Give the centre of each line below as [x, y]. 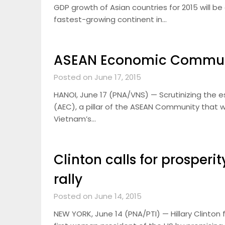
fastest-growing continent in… [110, 19]
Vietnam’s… [75, 119]
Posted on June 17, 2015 [97, 77]
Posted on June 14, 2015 [98, 196]
